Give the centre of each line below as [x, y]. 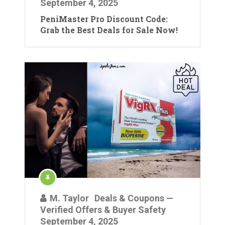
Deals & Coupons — [134, 198]
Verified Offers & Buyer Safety [103, 210]
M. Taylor [69, 198]
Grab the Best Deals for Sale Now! [109, 30]
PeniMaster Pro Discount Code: [104, 19]
